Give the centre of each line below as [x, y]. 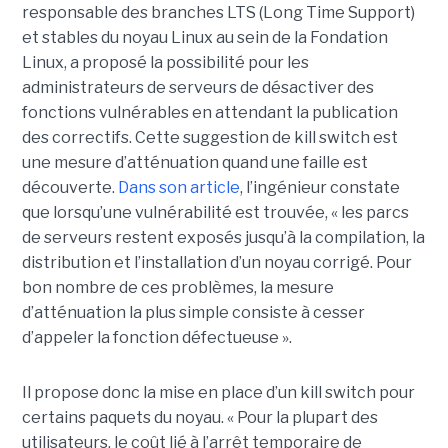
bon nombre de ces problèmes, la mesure [177, 287]
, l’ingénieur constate [319, 187]
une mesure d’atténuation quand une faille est [194, 162]
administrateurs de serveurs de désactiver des [197, 87]
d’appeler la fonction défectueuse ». [156, 337]
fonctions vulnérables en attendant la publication [209, 112]
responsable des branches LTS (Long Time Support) [218, 12]
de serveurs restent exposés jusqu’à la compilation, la [223, 237]
